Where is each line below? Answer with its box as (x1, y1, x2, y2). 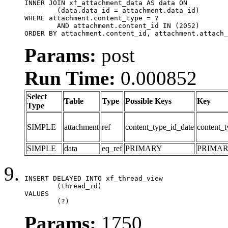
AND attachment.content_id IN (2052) (24, 21, 57, 30)
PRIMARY (125, 144, 162, 153)
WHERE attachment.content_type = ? (24, 14, 159, 22)
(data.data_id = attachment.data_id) (24, 6, 57, 14)
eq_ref (102, 144, 122, 153)
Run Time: (24, 67, 116, 89)
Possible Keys (125, 96, 172, 105)
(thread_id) (24, 182, 57, 190)
